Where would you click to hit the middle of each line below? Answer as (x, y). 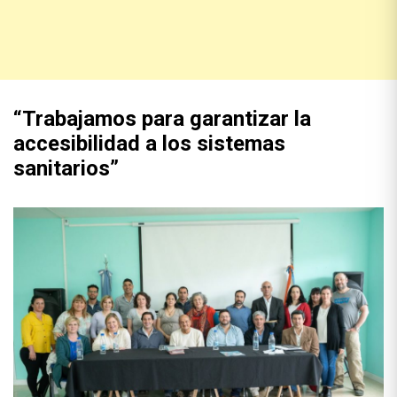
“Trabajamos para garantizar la (162, 119)
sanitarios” (66, 168)
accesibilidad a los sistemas (149, 144)
